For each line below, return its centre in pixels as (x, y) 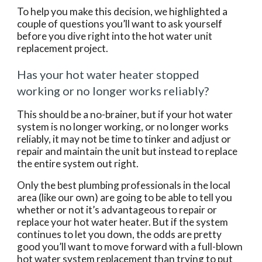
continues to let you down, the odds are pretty (120, 234)
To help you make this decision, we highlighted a (123, 11)
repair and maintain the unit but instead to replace (127, 151)
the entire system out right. (78, 163)
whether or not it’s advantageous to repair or (117, 210)
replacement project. (63, 48)
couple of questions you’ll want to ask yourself (120, 24)
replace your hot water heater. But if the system (123, 222)
